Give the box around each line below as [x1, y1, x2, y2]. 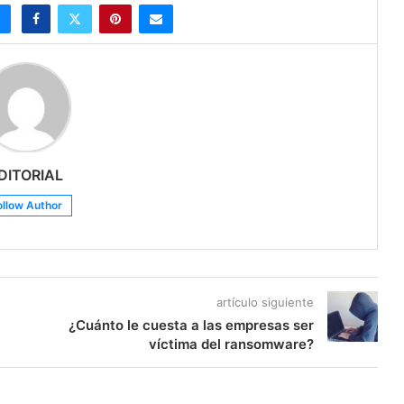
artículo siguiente [216, 295, 314, 310]
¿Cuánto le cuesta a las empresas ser [68, 317, 314, 335]
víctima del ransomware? [148, 335, 314, 353]
